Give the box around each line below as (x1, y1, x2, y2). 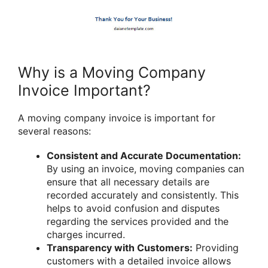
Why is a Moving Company (18, 63, 206, 81)
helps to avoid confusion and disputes (47, 202, 220, 215)
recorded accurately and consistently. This (47, 189, 239, 202)
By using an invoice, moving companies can (47, 163, 244, 175)
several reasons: (18, 124, 91, 137)
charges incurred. (47, 229, 125, 241)
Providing (193, 242, 239, 254)
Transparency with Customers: (47, 242, 193, 254)
